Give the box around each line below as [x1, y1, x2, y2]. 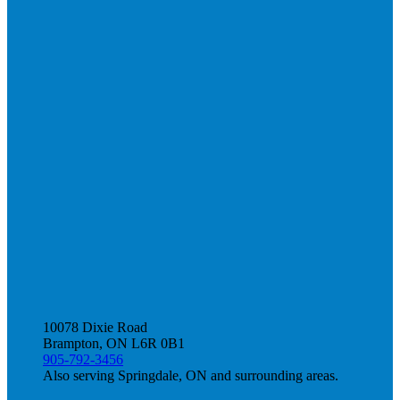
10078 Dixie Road [43, 319, 147, 335]
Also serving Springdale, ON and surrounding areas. [43, 367, 338, 383]
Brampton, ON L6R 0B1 [43, 335, 185, 351]
